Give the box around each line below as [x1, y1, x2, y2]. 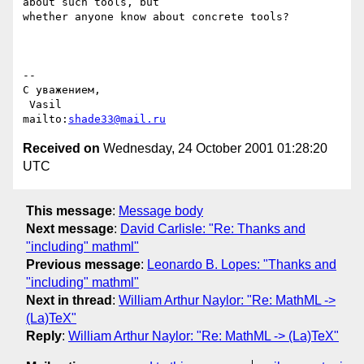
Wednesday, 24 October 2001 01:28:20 [100, 141, 327, 156]
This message [26, 203, 112, 218]
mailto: [23, 113, 68, 126]
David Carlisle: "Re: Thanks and [120, 221, 305, 236]
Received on [23, 141, 100, 156]
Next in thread [26, 292, 112, 307]
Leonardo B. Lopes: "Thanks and [147, 257, 336, 271]
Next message [26, 221, 114, 236]
